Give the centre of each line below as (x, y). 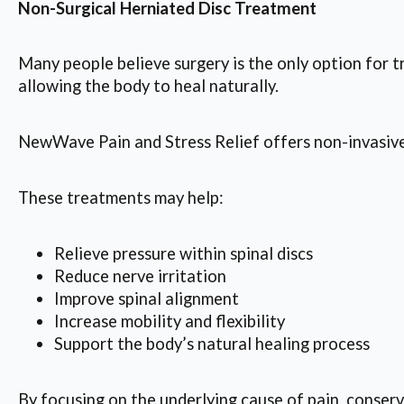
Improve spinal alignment (147, 298)
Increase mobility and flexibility (170, 321)
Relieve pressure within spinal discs (184, 253)
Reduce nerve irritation (140, 275)
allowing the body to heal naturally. (148, 86)
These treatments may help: (121, 197)
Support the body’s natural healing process (212, 343)
